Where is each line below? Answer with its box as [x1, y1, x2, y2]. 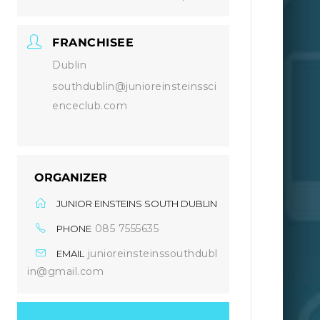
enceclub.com [52, 99, 128, 112]
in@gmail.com [27, 265, 104, 278]
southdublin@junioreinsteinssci [52, 80, 217, 93]
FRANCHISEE [52, 36, 134, 49]
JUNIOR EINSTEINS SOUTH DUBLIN [56, 198, 218, 209]
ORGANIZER [34, 171, 108, 184]
